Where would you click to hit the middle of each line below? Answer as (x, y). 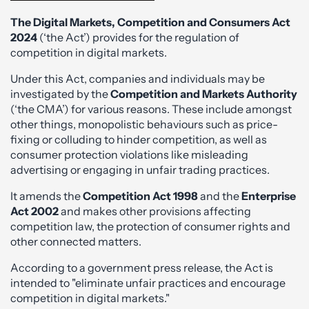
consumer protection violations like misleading (129, 154)
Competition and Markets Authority (204, 94)
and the (220, 196)
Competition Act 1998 (140, 196)
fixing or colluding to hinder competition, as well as (139, 139)
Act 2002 (34, 211)
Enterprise (269, 196)
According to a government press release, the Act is (142, 268)
